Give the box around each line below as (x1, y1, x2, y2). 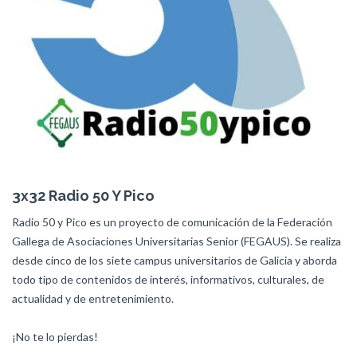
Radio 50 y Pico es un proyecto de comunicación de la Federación (12, 215, 332, 229)
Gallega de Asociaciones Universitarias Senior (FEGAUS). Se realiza (12, 234, 341, 248)
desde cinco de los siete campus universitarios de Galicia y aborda (12, 253, 337, 267)
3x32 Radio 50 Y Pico (12, 187, 155, 204)
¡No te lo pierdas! (12, 330, 98, 343)
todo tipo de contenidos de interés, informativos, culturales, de (12, 273, 324, 286)
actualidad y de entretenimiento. (12, 292, 174, 305)
